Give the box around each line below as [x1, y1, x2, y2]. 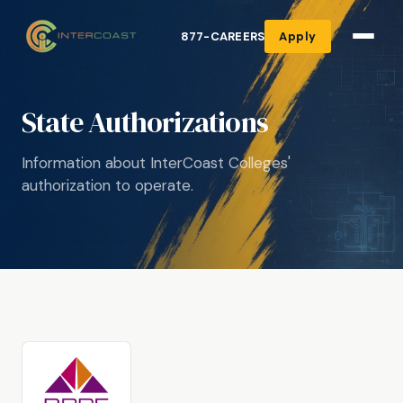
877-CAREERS [180, 28, 265, 44]
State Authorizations [22, 103, 268, 142]
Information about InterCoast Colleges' [22, 153, 291, 173]
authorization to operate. [22, 175, 193, 195]
